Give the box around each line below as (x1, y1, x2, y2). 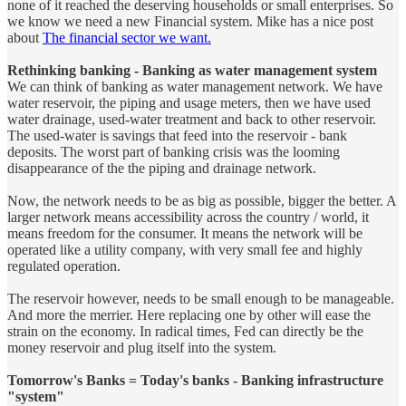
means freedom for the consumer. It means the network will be (7, 225, 362, 241)
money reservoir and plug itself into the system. (7, 339, 276, 355)
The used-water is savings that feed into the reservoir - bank (7, 127, 347, 143)
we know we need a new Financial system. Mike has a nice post (7, 13, 373, 29)
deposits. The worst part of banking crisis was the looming (7, 143, 340, 159)
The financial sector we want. (43, 29, 211, 45)
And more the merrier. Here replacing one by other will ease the (7, 306, 371, 323)
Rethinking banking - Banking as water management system (7, 62, 377, 78)
